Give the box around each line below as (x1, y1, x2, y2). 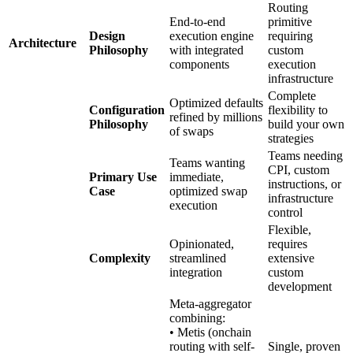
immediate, (169, 169, 224, 184)
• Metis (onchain (169, 325, 251, 339)
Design (89, 28, 125, 43)
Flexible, (268, 222, 311, 236)
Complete (268, 88, 316, 102)
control (268, 205, 303, 219)
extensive (268, 251, 314, 265)
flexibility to (268, 102, 328, 117)
